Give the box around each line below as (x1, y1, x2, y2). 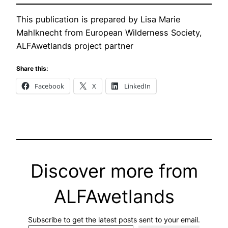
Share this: (16, 64, 48, 72)
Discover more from (30, 160, 198, 183)
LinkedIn (124, 81, 151, 91)
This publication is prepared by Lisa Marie (16, 14, 180, 25)
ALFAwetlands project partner (16, 41, 133, 51)
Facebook (35, 81, 64, 91)
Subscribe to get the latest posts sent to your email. (28, 215, 200, 224)
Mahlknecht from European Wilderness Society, (16, 27, 202, 38)
